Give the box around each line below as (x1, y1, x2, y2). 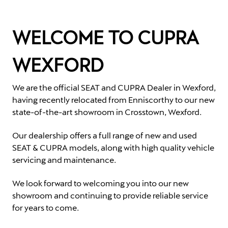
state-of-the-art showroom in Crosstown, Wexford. (12, 106, 202, 117)
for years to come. (12, 202, 79, 212)
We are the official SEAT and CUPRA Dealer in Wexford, (12, 82, 216, 92)
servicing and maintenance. (12, 154, 116, 164)
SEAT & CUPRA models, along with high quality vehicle (12, 142, 214, 152)
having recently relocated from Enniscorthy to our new (12, 94, 215, 104)
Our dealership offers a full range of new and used (12, 130, 197, 140)
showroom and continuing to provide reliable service (12, 190, 208, 200)
